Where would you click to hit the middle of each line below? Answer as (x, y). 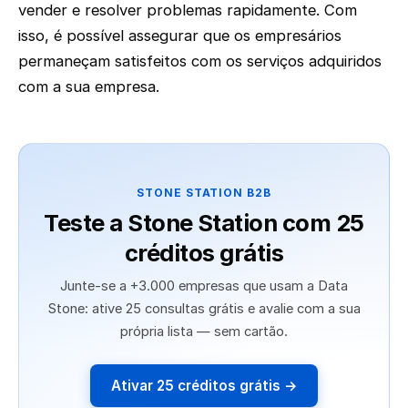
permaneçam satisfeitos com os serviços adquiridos (200, 61)
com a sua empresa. (89, 86)
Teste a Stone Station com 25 (204, 223)
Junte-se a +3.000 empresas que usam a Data (204, 286)
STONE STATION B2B (204, 192)
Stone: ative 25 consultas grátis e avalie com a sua (204, 309)
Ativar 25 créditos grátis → (204, 386)
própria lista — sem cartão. (204, 332)
